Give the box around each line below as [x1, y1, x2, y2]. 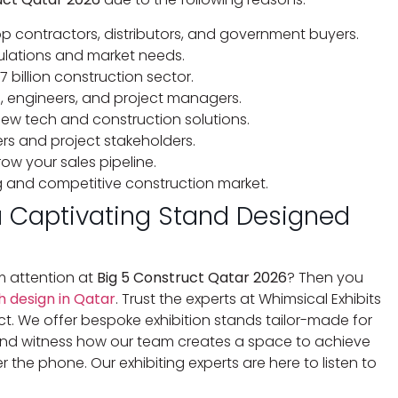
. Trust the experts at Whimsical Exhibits [115, 288, 381, 309]
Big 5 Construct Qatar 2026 [97, 267, 287, 288]
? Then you [287, 267, 363, 288]
